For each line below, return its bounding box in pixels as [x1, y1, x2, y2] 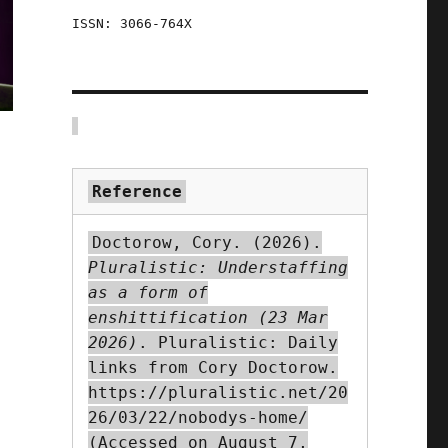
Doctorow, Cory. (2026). [91, 233, 322, 253]
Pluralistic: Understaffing [87, 258, 348, 278]
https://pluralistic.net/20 [87, 383, 348, 403]
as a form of [87, 283, 208, 303]
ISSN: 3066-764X [71, 16, 192, 32]
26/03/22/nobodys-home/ [87, 408, 308, 428]
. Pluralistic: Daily [137, 333, 338, 353]
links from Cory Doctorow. [87, 358, 338, 378]
